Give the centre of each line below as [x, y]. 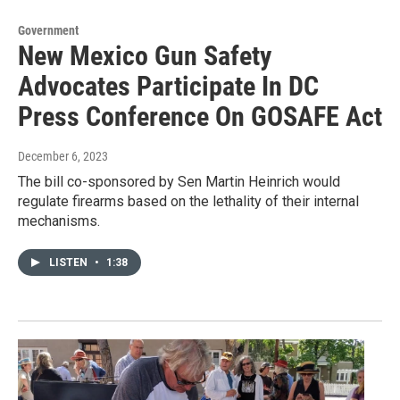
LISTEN [70, 263]
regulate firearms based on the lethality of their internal [188, 202]
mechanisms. [59, 221]
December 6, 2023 [63, 157]
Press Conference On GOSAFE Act [200, 117]
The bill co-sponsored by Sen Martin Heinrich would [179, 182]
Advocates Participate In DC [168, 87]
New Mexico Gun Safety [145, 56]
